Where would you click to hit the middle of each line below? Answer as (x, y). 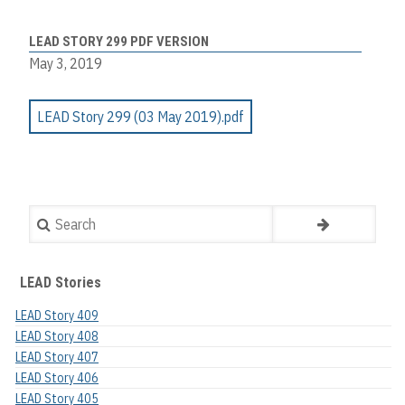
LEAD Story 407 (57, 357)
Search (49, 216)
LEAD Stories (61, 282)
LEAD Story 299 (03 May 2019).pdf (141, 117)
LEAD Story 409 (57, 315)
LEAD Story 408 (57, 336)
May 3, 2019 (66, 64)
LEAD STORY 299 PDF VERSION (119, 42)
